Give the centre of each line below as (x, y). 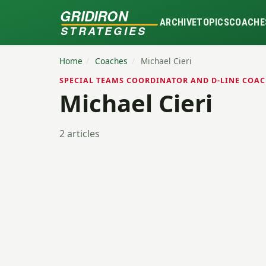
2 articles (79, 134)
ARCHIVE (178, 22)
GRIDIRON (94, 15)
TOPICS (213, 22)
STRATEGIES (103, 31)
